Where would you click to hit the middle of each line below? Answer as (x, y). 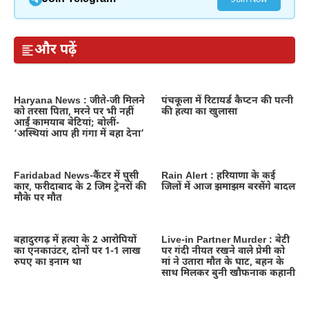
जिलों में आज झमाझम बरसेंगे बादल (228, 188)
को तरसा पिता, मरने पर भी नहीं (74, 112)
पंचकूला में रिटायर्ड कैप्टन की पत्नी (227, 101)
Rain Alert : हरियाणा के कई (218, 177)
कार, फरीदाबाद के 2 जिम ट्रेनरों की (80, 188)
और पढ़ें (56, 50)
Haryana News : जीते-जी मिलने (79, 101)
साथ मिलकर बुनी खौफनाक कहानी (228, 274)
